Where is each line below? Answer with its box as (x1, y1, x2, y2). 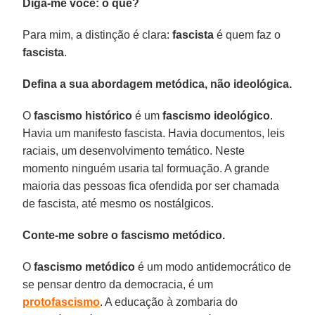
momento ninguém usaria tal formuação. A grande (22, 162, 270, 174)
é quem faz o (214, 28, 281, 41)
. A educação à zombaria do (100, 295, 238, 308)
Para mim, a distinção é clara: (22, 28, 173, 41)
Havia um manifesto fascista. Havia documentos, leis (22, 127, 285, 139)
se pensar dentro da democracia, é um (22, 278, 214, 290)
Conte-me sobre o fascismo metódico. (22, 229, 226, 241)
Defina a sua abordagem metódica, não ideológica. (22, 77, 292, 90)
